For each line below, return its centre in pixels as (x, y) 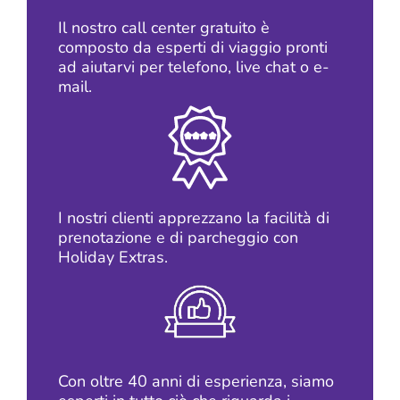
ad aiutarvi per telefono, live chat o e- (194, 67)
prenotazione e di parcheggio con (178, 237)
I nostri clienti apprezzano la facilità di (194, 217)
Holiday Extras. (113, 257)
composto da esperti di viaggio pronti (193, 47)
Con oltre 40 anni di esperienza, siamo (196, 381)
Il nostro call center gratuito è (164, 27)
